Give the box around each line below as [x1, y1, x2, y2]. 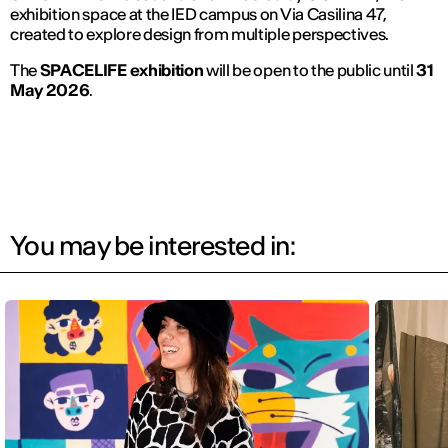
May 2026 [10, 79, 90, 100]
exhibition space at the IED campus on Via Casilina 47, [10, 3, 387, 24]
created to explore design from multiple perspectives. [10, 23, 390, 44]
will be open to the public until [203, 59, 417, 80]
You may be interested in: [10, 228, 295, 262]
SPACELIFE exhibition [39, 59, 204, 80]
